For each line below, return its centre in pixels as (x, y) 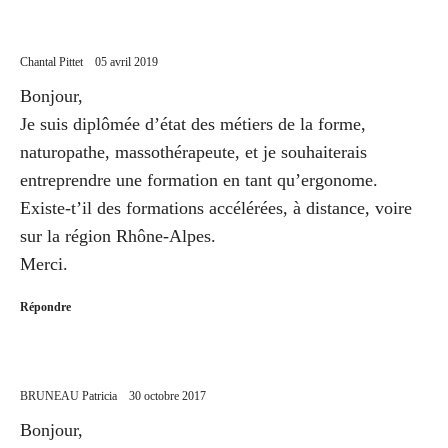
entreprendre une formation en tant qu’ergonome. (199, 179)
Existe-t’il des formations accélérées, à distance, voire (216, 207)
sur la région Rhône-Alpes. (118, 235)
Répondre (45, 306)
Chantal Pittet (51, 61)
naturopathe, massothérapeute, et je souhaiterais (193, 151)
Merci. (44, 263)
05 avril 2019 (126, 61)
